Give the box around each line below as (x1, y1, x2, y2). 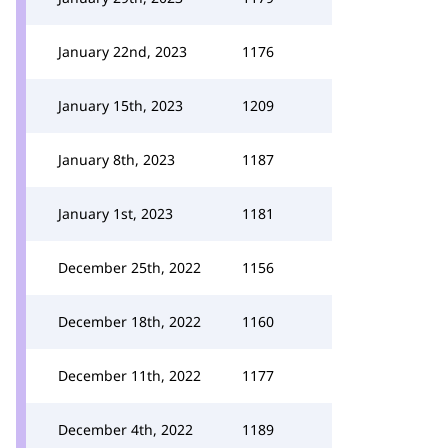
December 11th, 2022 (58, 366, 201, 385)
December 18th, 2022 (58, 312, 201, 331)
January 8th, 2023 (58, 150, 175, 169)
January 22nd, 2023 (58, 42, 187, 61)
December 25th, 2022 (58, 258, 201, 277)
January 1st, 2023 (58, 204, 173, 223)
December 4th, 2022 (58, 420, 193, 439)
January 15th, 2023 (58, 96, 183, 115)
